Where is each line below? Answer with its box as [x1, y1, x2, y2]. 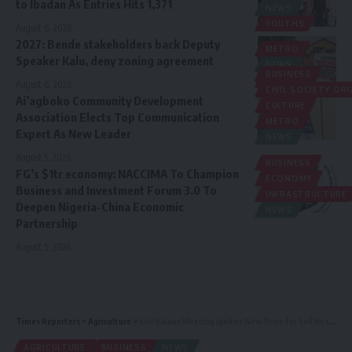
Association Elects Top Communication [16, 109, 219, 124]
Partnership [16, 215, 78, 230]
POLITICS [266, 75, 309, 85]
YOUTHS [266, 18, 305, 28]
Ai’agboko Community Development [16, 93, 203, 108]
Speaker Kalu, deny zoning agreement [16, 53, 214, 68]
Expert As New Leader [16, 126, 131, 141]
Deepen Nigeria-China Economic [16, 199, 184, 214]
